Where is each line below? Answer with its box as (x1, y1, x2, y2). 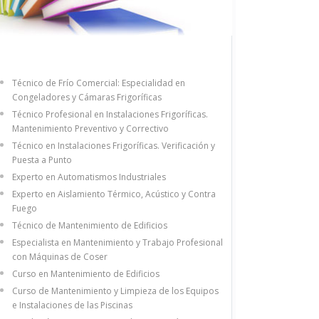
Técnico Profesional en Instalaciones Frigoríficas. (12, 108, 208, 120)
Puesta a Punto (12, 153, 72, 166)
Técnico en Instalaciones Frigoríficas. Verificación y (12, 139, 215, 152)
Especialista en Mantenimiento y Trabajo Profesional (12, 236, 223, 249)
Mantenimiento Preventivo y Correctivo (12, 122, 169, 135)
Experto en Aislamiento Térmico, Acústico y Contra (12, 187, 216, 200)
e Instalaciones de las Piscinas (12, 298, 132, 311)
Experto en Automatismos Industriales (12, 170, 166, 183)
